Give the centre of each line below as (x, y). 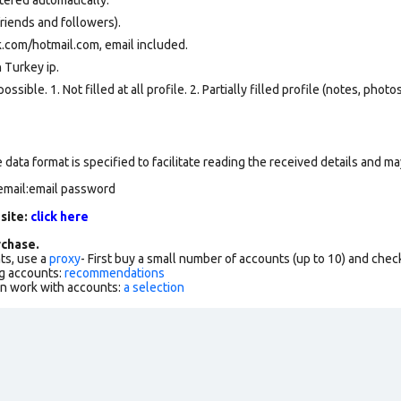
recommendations (115, 273)
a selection (154, 287)
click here (60, 216)
